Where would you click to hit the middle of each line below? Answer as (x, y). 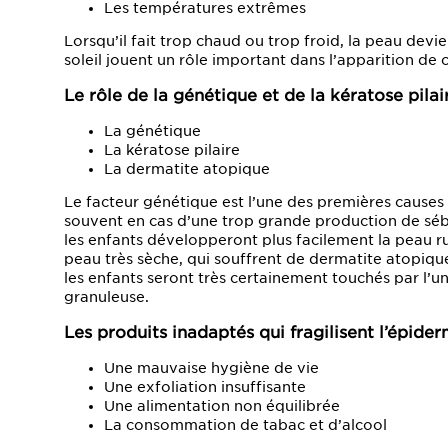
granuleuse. (106, 296)
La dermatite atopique (187, 168)
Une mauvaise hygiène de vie (211, 367)
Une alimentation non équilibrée (222, 405)
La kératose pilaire (172, 149)
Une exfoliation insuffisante (205, 386)
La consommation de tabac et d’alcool (245, 424)
